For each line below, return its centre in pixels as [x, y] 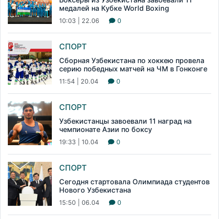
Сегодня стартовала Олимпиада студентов [134, 182]
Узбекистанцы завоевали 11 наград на [125, 121]
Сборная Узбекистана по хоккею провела [132, 61]
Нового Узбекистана [95, 190]
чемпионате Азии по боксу [106, 130]
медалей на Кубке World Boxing [114, 8]
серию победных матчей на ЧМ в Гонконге [133, 69]
